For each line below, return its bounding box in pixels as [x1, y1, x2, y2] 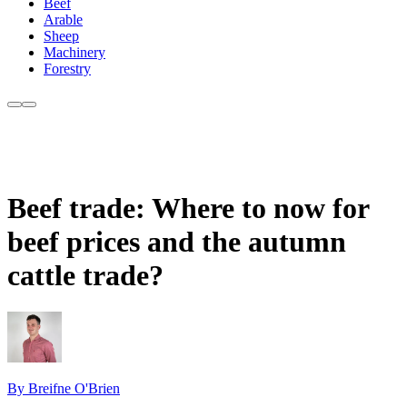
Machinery [44, 45, 105, 61]
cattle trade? [7, 258, 164, 292]
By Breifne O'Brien [7, 380, 120, 396]
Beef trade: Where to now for [7, 191, 369, 224]
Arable [44, 12, 83, 28]
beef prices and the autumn [7, 224, 346, 258]
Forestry [44, 61, 91, 77]
